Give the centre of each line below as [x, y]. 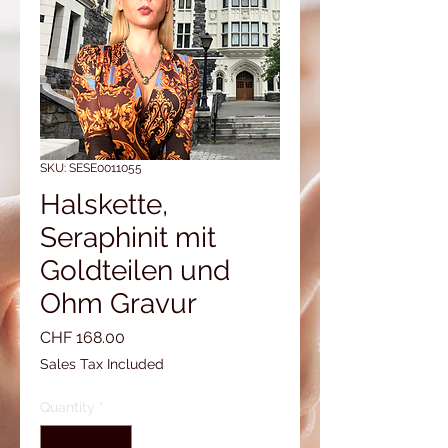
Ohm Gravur [118, 303]
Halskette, [104, 204]
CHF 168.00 [82, 337]
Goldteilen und [135, 270]
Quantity [67, 407]
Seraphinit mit [128, 237]
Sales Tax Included [102, 364]
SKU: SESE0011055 [91, 168]
